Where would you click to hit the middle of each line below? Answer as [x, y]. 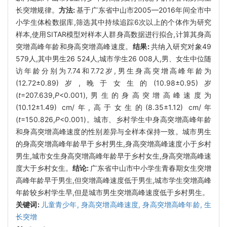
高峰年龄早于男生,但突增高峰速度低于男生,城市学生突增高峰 [113, 180]
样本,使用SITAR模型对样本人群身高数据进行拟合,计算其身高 [113, 34]
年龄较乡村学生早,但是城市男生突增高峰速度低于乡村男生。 [112, 192]
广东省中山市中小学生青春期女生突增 [151, 168]
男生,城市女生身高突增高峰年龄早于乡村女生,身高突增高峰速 [113, 156]
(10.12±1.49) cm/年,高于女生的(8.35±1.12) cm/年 [113, 107]
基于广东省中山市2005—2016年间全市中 [144, 10]
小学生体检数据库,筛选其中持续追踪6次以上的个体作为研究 [113, 22]
